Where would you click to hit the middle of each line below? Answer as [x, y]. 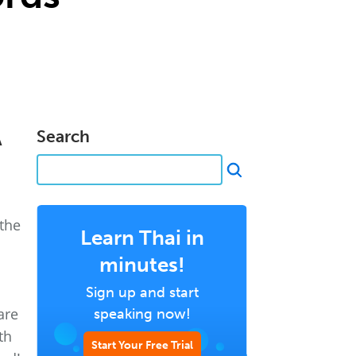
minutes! [142, 265]
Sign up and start [142, 292]
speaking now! [142, 314]
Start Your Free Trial [142, 345]
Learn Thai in [142, 238]
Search [63, 136]
